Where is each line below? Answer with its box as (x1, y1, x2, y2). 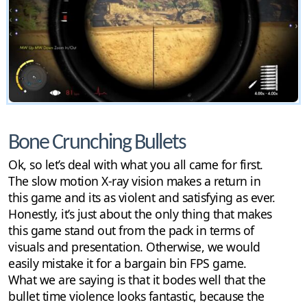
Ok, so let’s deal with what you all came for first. (8, 156, 263, 173)
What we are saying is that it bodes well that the (8, 271, 266, 288)
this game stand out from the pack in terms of (8, 222, 254, 239)
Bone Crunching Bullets (8, 132, 186, 155)
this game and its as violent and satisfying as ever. (8, 189, 275, 206)
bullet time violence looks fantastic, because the (8, 288, 265, 305)
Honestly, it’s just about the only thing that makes (8, 206, 272, 223)
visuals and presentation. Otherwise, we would (8, 238, 260, 256)
